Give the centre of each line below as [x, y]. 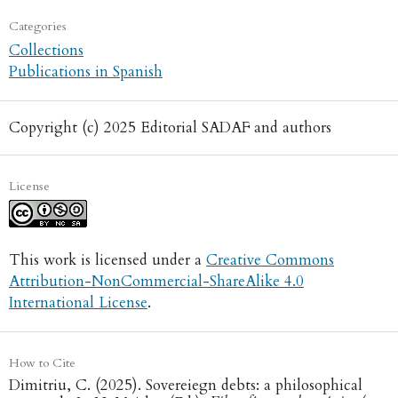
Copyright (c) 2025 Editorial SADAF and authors [170, 127]
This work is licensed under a [107, 260]
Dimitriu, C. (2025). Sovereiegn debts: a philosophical [185, 386]
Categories [37, 26]
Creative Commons [270, 260]
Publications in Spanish [85, 71]
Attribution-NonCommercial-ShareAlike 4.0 [156, 282]
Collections [46, 50]
